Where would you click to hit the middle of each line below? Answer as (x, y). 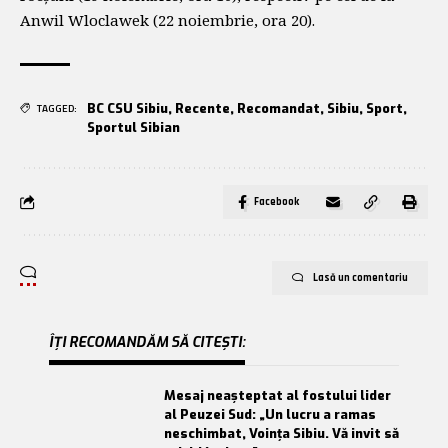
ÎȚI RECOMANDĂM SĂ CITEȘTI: (147, 342)
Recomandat (278, 108)
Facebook (276, 201)
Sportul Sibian (133, 127)
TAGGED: (57, 108)
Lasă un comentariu (360, 277)
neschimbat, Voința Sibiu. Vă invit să (281, 433)
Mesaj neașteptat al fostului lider (277, 395)
